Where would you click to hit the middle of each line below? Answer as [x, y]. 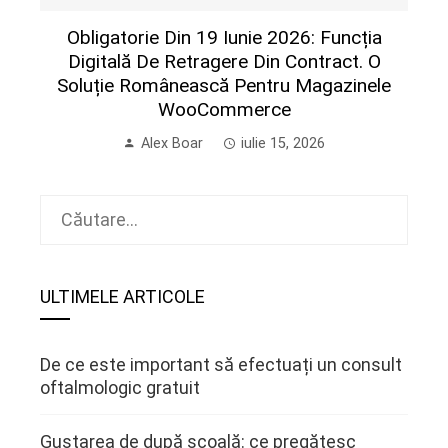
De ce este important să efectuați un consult [221, 364]
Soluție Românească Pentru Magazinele [224, 85]
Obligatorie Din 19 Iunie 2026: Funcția [224, 37]
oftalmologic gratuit [120, 387]
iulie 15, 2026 [283, 143]
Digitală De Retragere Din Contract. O [224, 61]
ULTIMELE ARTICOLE [122, 296]
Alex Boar [172, 143]
